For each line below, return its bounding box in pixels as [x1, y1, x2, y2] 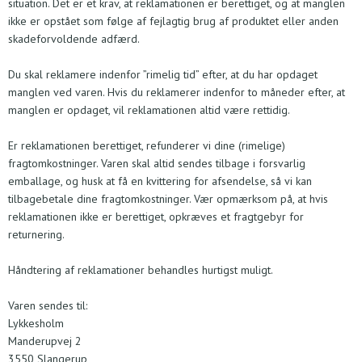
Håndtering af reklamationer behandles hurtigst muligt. [8, 263, 273, 278]
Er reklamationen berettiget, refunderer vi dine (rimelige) [8, 138, 285, 154]
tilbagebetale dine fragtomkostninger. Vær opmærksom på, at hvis [8, 192, 328, 207]
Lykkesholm [8, 316, 64, 331]
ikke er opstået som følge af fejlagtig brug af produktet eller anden [8, 14, 339, 29]
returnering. [8, 227, 65, 242]
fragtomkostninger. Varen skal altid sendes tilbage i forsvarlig [8, 156, 305, 171]
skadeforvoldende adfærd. [8, 32, 140, 47]
